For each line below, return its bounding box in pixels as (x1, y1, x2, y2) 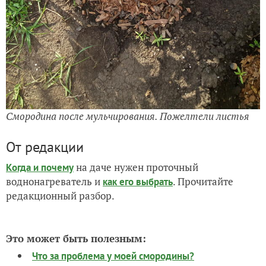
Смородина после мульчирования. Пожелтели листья (6, 109, 249, 123)
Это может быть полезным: (6, 231, 146, 245)
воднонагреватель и (6, 174, 103, 188)
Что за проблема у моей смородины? (32, 249, 194, 262)
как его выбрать (103, 175, 173, 188)
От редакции (6, 137, 84, 156)
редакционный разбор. (6, 188, 115, 202)
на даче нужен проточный (74, 160, 198, 174)
